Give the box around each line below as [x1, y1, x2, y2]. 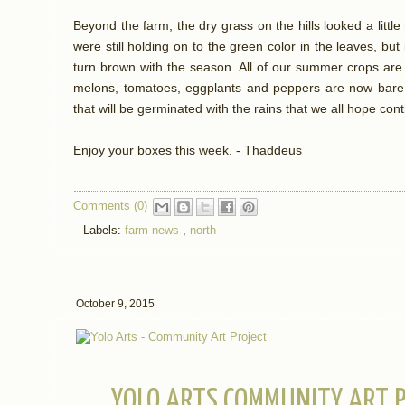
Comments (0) [72, 199, 147, 213]
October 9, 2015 [76, 297, 155, 310]
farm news [124, 222, 183, 237]
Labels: [82, 222, 125, 237]
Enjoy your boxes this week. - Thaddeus [73, 143, 302, 157]
